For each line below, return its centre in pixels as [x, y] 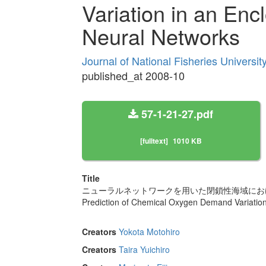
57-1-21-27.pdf [176, 114]
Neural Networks [161, 36]
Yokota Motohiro [149, 232]
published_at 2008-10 [133, 76]
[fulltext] [154, 141]
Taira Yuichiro [144, 250]
